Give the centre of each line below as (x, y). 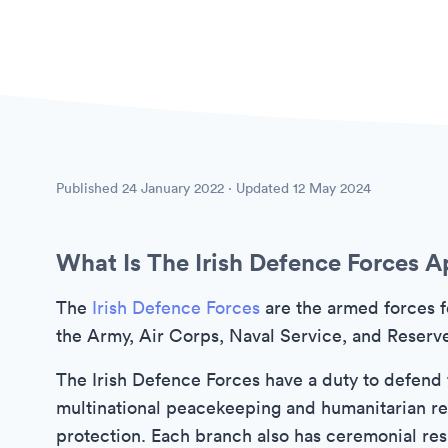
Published (89, 188)
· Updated (258, 188)
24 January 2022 (173, 188)
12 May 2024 (332, 188)
